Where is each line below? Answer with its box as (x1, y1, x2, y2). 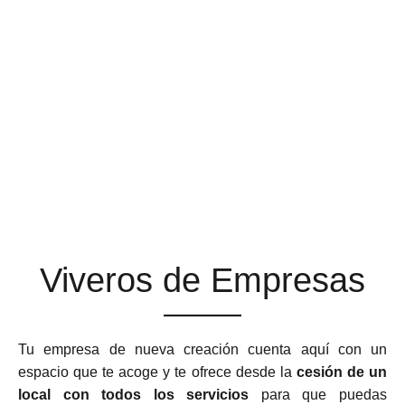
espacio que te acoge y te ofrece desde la (18, 364, 297, 381)
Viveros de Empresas (40, 261, 365, 300)
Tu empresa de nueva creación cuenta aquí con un (18, 342, 387, 358)
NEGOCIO (138, 177, 267, 207)
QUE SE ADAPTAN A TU (55, 144, 350, 174)
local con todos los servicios (18, 387, 250, 403)
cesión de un (296, 364, 388, 381)
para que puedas (249, 387, 388, 403)
